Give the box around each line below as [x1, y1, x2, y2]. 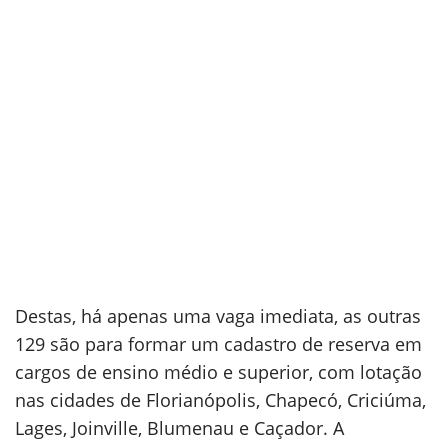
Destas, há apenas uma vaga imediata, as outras [15, 304, 421, 328]
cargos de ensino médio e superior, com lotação [15, 360, 422, 384]
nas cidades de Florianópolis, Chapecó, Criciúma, [15, 388, 426, 412]
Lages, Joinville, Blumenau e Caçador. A [15, 416, 344, 440]
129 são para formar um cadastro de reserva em [15, 332, 422, 356]
